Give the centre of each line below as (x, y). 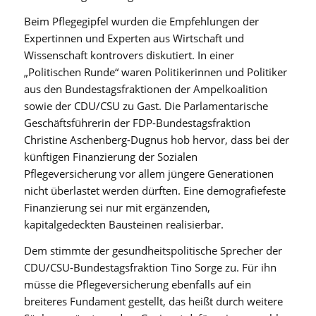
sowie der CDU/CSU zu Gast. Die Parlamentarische (146, 106)
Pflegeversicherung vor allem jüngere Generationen (148, 174)
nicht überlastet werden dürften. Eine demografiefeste (154, 191)
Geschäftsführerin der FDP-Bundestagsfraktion (137, 123)
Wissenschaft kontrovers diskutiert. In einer (129, 55)
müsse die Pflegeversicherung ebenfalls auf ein (137, 284)
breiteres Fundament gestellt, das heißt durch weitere (153, 301)
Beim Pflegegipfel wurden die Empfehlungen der (141, 22)
